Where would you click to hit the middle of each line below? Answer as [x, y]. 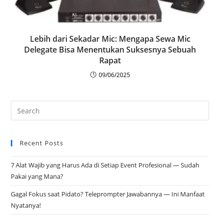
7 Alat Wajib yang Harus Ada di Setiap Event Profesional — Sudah [105, 165]
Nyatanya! [26, 206]
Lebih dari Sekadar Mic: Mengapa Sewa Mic [110, 39]
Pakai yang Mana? [37, 177]
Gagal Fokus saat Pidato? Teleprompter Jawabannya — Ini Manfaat [108, 194]
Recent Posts [42, 143]
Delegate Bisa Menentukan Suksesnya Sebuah [110, 50]
